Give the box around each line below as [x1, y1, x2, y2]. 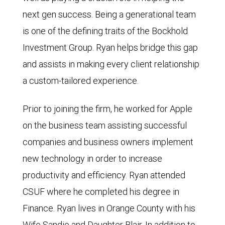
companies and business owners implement [23, 136, 193, 148]
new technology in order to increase [23, 152, 162, 164]
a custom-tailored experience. [23, 74, 139, 86]
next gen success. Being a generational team [23, 8, 196, 20]
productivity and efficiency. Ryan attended [23, 169, 185, 181]
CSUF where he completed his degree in [23, 185, 179, 197]
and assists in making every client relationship [23, 58, 199, 70]
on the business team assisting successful [23, 119, 187, 131]
